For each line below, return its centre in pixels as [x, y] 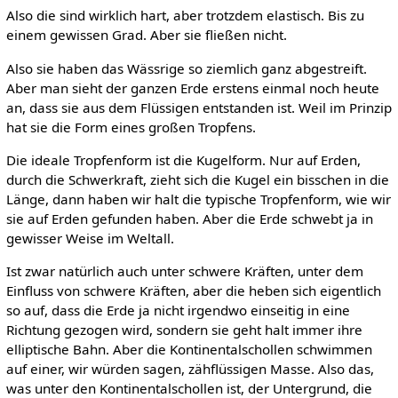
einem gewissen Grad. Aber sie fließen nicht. [146, 35]
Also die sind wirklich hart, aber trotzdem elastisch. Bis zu [185, 16]
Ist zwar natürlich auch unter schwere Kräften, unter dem [184, 271]
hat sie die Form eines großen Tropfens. [131, 127]
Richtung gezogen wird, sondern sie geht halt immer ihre [184, 329]
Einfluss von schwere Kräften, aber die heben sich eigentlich [193, 290]
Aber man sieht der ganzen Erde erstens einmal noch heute [192, 88]
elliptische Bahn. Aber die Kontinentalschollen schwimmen [189, 349]
